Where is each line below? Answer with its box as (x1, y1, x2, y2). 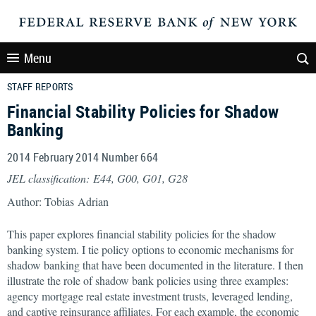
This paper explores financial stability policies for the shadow (7, 226, 276, 241)
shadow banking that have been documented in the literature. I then (7, 257, 303, 272)
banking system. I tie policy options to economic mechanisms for (7, 242, 293, 257)
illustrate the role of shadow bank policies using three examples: (7, 273, 288, 288)
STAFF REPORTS (7, 80, 73, 93)
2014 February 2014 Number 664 (7, 150, 159, 165)
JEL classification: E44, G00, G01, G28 (7, 171, 188, 186)
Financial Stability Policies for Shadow (7, 100, 279, 123)
